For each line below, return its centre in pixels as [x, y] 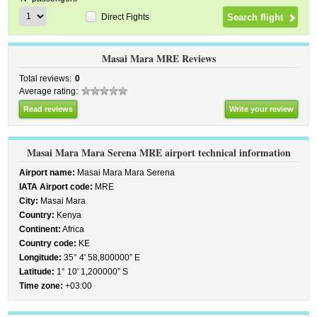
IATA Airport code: [56, 187]
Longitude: [41, 258]
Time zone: [41, 286]
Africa [73, 229]
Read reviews [48, 109]
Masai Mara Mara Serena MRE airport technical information [158, 152]
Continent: [40, 229]
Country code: [48, 243]
